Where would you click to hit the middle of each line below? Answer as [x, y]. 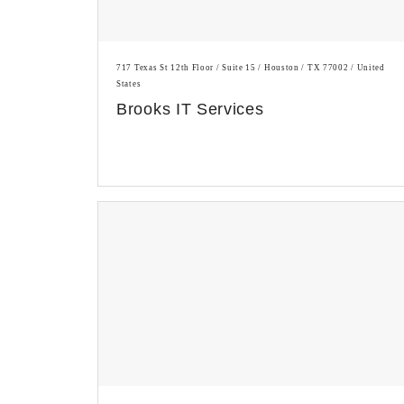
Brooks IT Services [190, 109]
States [129, 83]
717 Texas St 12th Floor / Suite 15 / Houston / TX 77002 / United [251, 67]
